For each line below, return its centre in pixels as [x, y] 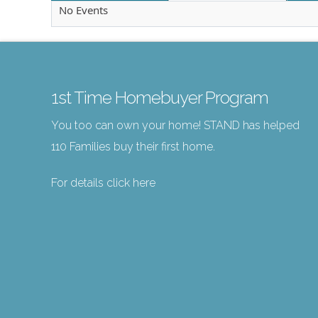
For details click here [103, 183]
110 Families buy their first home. [133, 147]
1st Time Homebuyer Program [160, 98]
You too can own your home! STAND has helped [175, 126]
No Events [83, 10]
